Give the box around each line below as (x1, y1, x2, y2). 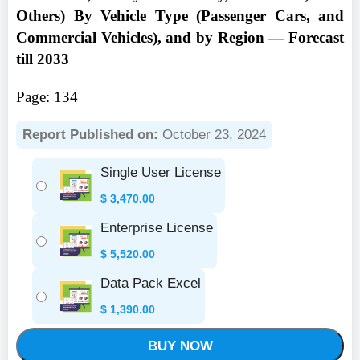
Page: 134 (16, 88, 78, 105)
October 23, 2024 (158, 127, 266, 142)
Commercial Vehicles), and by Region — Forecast (16, 29, 344, 46)
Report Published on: (22, 127, 158, 142)
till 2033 (16, 51, 69, 67)
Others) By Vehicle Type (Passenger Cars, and (16, 7, 344, 24)
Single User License (100, 165, 221, 180)
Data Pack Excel (100, 276, 201, 291)
